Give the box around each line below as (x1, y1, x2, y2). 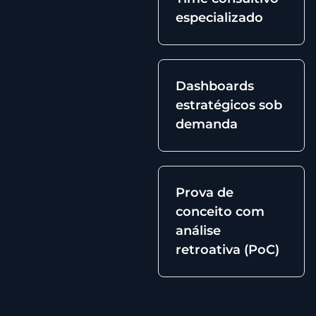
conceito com (176, 204, 265, 219)
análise (176, 223, 221, 238)
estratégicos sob (176, 97, 282, 113)
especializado (176, 10, 263, 25)
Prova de (176, 185, 233, 200)
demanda (176, 116, 238, 132)
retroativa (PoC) (176, 242, 279, 257)
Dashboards (176, 78, 254, 94)
